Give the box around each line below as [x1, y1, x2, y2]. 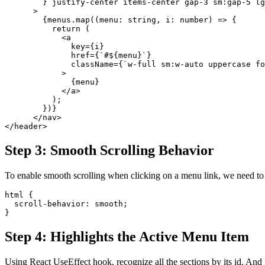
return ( [5, 24, 90, 34]
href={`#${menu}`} [5, 51, 151, 60]
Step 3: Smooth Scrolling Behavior [5, 143, 214, 159]
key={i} [5, 42, 104, 51]
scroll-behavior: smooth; [5, 199, 128, 209]
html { [5, 190, 33, 200]
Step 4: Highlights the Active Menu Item [5, 229, 249, 245]
